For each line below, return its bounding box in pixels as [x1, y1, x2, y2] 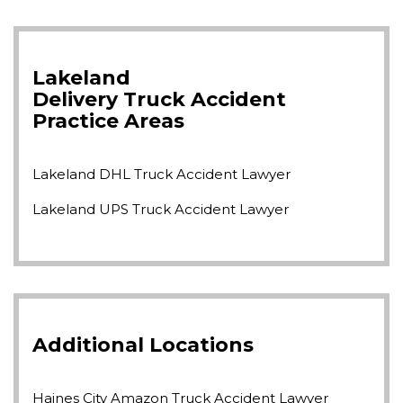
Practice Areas [32, 109, 184, 134]
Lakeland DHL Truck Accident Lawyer [32, 166, 291, 184]
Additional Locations [32, 333, 254, 358]
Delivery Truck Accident [32, 87, 286, 112]
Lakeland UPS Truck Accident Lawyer [32, 201, 289, 219]
